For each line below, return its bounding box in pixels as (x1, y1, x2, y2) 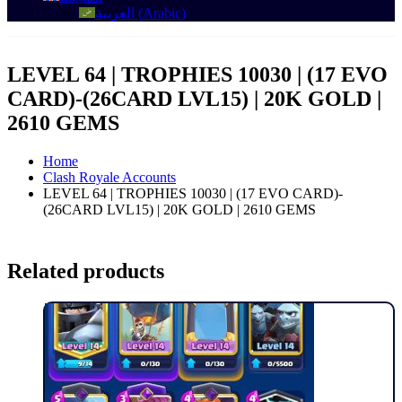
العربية (95, 4, 135, 21)
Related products (7, 259, 164, 284)
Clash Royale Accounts (43, 170, 176, 186)
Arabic (143, 4, 181, 21)
